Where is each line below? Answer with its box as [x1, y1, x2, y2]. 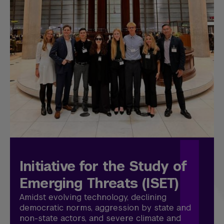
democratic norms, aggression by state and [19, 202, 191, 213]
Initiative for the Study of [19, 157, 187, 175]
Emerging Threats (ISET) [19, 174, 179, 192]
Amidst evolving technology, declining [19, 192, 166, 203]
